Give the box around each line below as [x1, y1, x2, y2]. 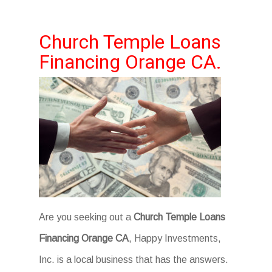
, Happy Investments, [129, 233, 221, 243]
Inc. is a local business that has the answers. [39, 254, 228, 265]
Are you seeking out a [39, 212, 134, 222]
